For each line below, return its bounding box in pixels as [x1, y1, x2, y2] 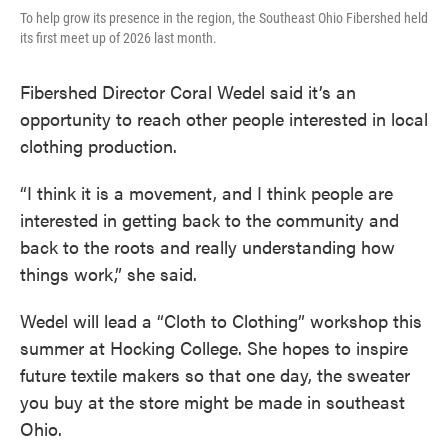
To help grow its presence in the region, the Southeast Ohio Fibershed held [20, 10, 428, 26]
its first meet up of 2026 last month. [20, 30, 217, 46]
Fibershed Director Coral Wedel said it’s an [20, 79, 356, 104]
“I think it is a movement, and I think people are [20, 180, 393, 205]
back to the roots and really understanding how [20, 234, 395, 259]
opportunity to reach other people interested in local [20, 106, 428, 131]
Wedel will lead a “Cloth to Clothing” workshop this [20, 308, 422, 333]
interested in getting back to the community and [20, 207, 399, 232]
